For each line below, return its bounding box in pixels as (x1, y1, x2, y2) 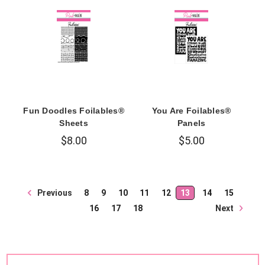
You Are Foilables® (151, 106, 231, 116)
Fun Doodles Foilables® (23, 106, 124, 116)
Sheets (59, 118, 88, 128)
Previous (35, 188, 72, 198)
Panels (177, 118, 206, 128)
